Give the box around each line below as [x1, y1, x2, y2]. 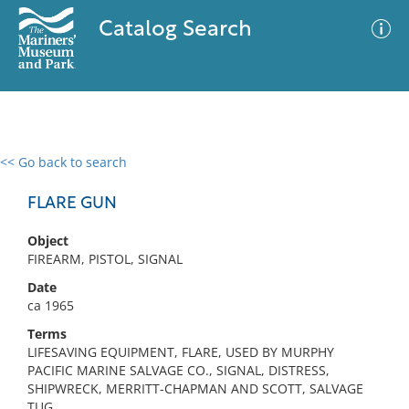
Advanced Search [217, 169, 323, 187]
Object [27, 232, 68, 249]
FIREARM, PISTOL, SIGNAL [27, 250, 183, 267]
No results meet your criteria [113, 266, 289, 283]
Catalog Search [98, 19, 252, 41]
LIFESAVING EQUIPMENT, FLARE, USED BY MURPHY [27, 343, 334, 361]
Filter [352, 173, 383, 186]
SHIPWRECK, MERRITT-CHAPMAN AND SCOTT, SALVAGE [27, 380, 363, 397]
